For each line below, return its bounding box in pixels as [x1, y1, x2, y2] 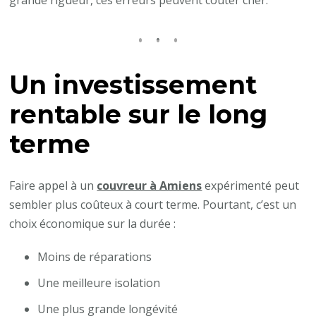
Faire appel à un [9, 177, 97, 193]
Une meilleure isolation [37, 274, 161, 291]
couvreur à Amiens [97, 177, 202, 193]
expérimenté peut [202, 177, 300, 193]
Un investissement [9, 69, 257, 100]
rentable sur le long [9, 99, 268, 130]
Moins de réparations [37, 248, 152, 265]
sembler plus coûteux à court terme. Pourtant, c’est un [9, 196, 297, 212]
